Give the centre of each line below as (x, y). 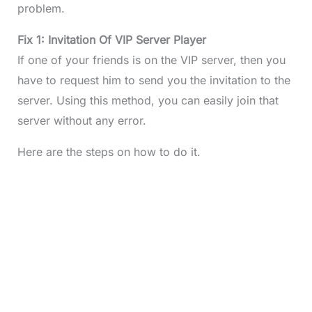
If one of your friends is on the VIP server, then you (151, 60)
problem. (41, 9)
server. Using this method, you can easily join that (148, 101)
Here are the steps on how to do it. (109, 152)
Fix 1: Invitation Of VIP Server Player (111, 40)
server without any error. (81, 121)
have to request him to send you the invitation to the (154, 80)
